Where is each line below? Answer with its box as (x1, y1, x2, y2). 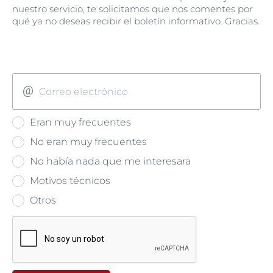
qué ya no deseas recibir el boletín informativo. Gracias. (12, 15, 260, 27)
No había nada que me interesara (27, 155, 191, 167)
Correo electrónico (39, 86, 128, 97)
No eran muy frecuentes (27, 136, 147, 147)
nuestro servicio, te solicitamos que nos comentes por (12, 3, 253, 15)
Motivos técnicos (27, 175, 110, 186)
